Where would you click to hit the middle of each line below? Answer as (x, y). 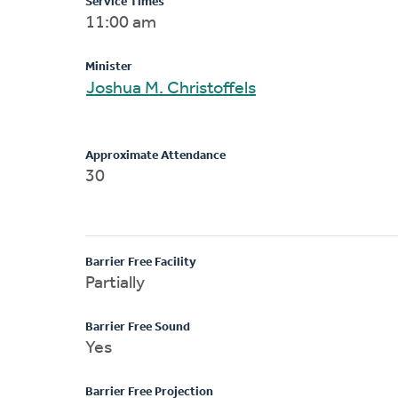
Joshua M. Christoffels (200, 88)
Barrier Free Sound (138, 327)
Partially (115, 283)
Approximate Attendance (155, 155)
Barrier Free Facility (141, 262)
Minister (109, 67)
